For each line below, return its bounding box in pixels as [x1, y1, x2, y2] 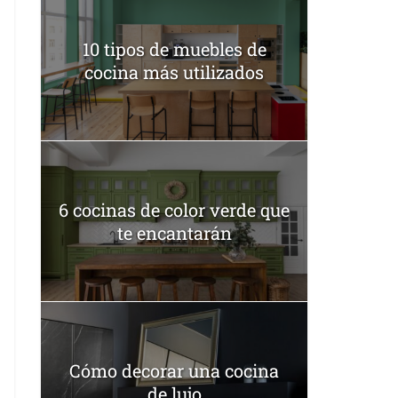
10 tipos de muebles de [82, 36, 267, 60]
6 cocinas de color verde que [59, 197, 290, 221]
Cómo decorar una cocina [69, 358, 279, 382]
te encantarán [116, 220, 232, 244]
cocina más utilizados [84, 60, 264, 84]
